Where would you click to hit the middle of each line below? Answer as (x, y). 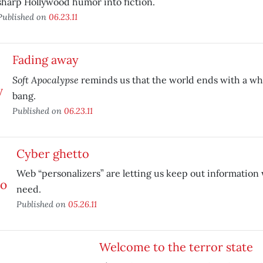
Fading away (45, 60)
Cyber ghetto (53, 154)
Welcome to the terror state (176, 247)
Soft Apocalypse (45, 80)
